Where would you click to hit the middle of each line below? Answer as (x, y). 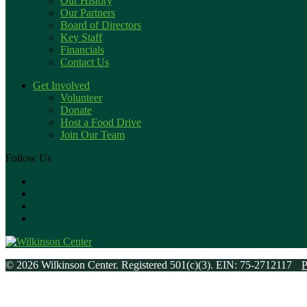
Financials (82, 49)
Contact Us (85, 62)
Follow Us (28, 158)
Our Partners (88, 12)
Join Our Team (93, 134)
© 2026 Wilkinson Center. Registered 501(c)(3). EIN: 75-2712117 (150, 265)
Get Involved (61, 85)
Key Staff (81, 37)
